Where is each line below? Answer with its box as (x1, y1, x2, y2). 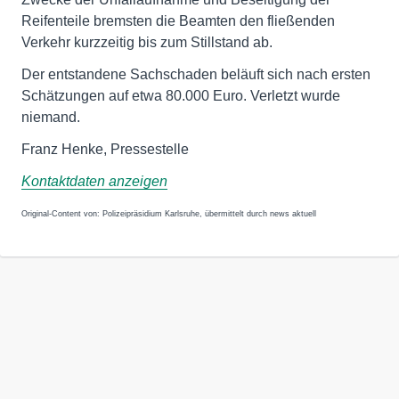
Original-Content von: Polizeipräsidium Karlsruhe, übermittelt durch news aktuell (21, 209, 316, 218)
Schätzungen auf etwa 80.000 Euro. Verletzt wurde (21, 88, 340, 103)
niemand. (21, 110, 80, 125)
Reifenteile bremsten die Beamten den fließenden (21, 13, 335, 28)
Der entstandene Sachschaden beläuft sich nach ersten (21, 67, 370, 82)
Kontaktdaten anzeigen (21, 174, 167, 189)
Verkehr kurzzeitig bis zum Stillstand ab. (21, 35, 273, 50)
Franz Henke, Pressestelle (21, 142, 189, 157)
